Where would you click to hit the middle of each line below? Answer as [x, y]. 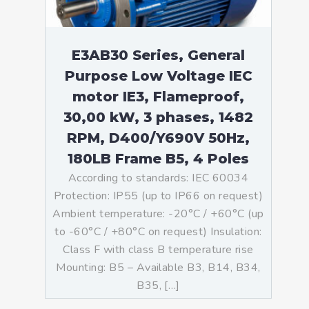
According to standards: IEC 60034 [158, 178]
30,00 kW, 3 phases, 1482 [158, 117]
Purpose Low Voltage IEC [158, 76]
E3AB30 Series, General [158, 55]
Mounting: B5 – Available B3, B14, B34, [158, 268]
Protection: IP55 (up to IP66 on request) [158, 196]
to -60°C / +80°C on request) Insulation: [158, 232]
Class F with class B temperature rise [158, 250]
